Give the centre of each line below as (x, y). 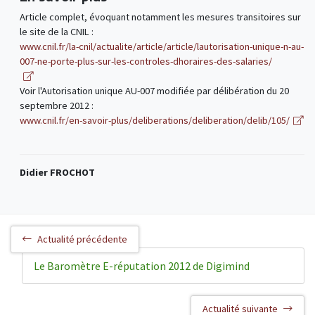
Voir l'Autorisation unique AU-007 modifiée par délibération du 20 (154, 91)
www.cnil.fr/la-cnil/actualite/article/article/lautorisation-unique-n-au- (161, 47)
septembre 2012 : (56, 106)
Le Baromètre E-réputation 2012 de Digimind (142, 265)
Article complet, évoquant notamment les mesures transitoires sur (160, 17)
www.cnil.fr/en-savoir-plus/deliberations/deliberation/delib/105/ (154, 121)
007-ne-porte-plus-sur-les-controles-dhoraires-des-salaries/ (146, 62)
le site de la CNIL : (56, 32)
